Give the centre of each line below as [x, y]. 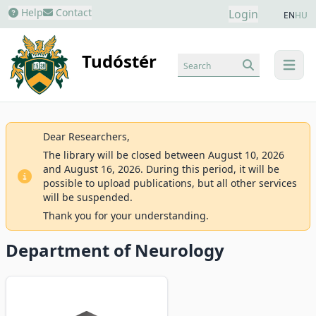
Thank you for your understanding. [126, 215]
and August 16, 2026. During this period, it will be [161, 169]
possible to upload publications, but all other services [170, 183]
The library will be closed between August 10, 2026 [164, 155]
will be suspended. [88, 197]
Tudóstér [120, 61]
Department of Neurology [115, 250]
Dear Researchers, [86, 136]
